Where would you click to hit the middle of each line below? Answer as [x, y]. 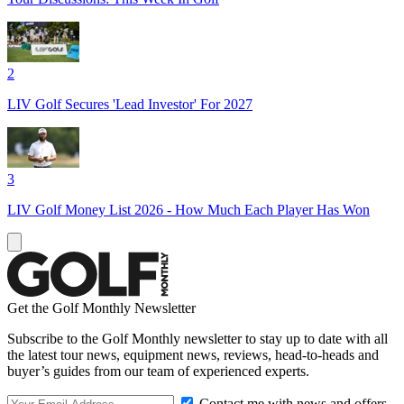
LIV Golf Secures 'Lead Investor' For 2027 [130, 104]
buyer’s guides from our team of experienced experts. [158, 371]
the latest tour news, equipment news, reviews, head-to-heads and [193, 354]
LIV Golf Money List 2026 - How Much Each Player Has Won [188, 209]
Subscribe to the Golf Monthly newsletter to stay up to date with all [197, 338]
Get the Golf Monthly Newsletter [101, 308]
